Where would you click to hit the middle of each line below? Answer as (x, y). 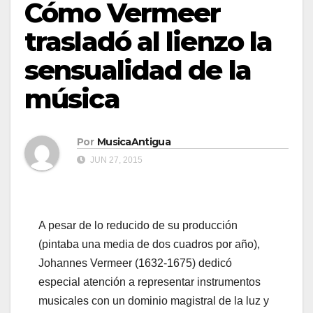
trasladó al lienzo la (148, 42)
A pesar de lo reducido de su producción (138, 226)
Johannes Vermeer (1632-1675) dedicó (135, 263)
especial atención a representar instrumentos (150, 282)
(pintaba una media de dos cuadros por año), (149, 245)
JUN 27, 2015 (115, 160)
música (72, 99)
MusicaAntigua (133, 142)
